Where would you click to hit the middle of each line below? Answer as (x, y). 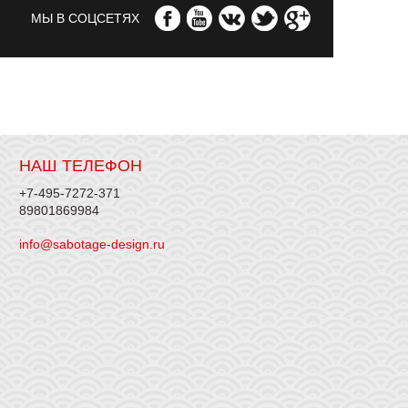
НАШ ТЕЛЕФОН (81, 166)
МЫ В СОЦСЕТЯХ (85, 18)
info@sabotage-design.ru (92, 244)
